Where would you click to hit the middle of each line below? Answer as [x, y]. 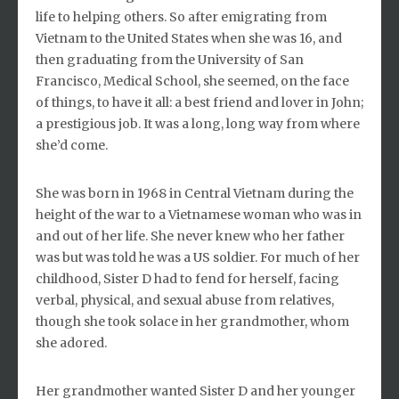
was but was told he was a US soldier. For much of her [198, 257]
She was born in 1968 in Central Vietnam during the [195, 193]
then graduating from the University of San [170, 59]
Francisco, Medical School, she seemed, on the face [192, 81]
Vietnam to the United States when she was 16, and [189, 38]
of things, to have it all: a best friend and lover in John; [199, 102]
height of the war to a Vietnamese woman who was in [199, 214]
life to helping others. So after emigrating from [181, 16]
